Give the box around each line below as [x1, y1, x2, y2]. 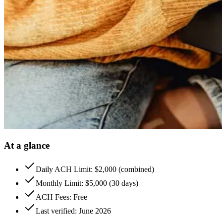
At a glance [4, 140, 50, 151]
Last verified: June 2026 [36, 207, 111, 216]
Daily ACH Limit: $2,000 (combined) [36, 165, 154, 174]
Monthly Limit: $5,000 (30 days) [36, 179, 138, 188]
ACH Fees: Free [36, 193, 87, 202]
